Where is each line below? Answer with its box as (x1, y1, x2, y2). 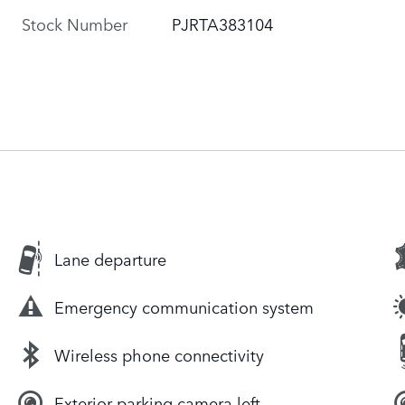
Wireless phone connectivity (54, 343, 264, 367)
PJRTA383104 (172, 11, 274, 35)
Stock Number (22, 11, 127, 35)
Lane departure (54, 247, 166, 271)
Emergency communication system (54, 295, 314, 319)
